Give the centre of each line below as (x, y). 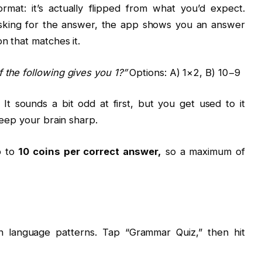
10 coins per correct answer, (90, 151)
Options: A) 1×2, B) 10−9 (184, 72)
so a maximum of (203, 151)
